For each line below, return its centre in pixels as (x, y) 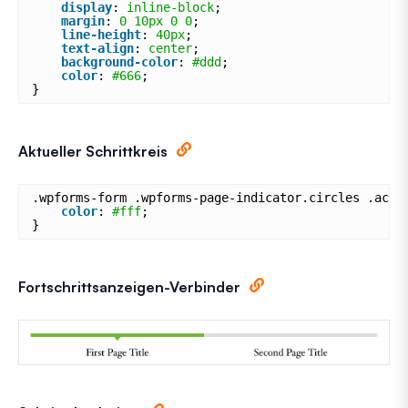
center (170, 49)
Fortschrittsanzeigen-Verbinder (129, 287)
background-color (119, 62)
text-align (97, 49)
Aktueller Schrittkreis (93, 152)
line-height (101, 35)
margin (83, 21)
